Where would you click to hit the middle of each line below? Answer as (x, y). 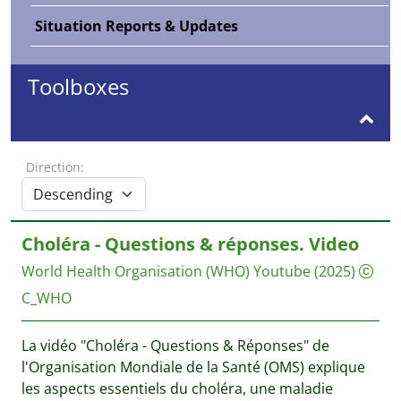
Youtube (282, 271)
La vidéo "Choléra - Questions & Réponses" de (175, 346)
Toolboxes (78, 86)
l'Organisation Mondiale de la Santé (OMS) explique (193, 367)
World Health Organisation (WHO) (136, 271)
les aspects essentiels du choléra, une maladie (177, 388)
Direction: (55, 167)
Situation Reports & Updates (137, 26)
